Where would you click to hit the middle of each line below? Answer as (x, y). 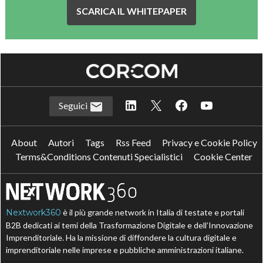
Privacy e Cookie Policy (209, 142)
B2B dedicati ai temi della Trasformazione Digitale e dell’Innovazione (130, 225)
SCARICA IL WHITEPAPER (131, 11)
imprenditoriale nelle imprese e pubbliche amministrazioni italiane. (125, 249)
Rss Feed (133, 142)
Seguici (74, 105)
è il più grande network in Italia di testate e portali (153, 212)
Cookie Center (223, 156)
